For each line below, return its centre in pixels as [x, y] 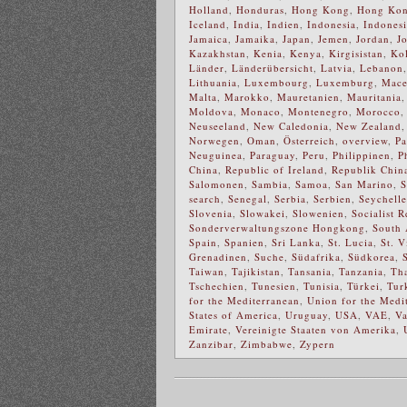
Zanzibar [211, 343]
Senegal [248, 198]
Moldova [211, 111]
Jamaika [255, 38]
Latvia [337, 67]
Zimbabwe [267, 343]
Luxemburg [345, 82]
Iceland [208, 24]
